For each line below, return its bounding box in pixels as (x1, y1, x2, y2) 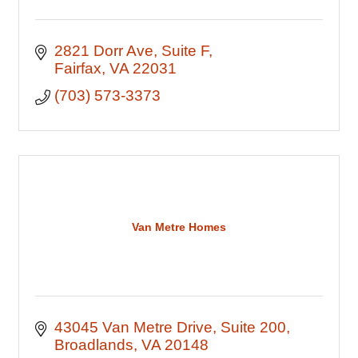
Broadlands (54, 336, 133, 353)
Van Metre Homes (132, 220, 226, 233)
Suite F (161, 42, 209, 59)
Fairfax (54, 60, 101, 77)
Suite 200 (220, 319, 286, 336)
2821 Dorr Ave (54, 42, 153, 59)
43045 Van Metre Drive (54, 319, 213, 336)
